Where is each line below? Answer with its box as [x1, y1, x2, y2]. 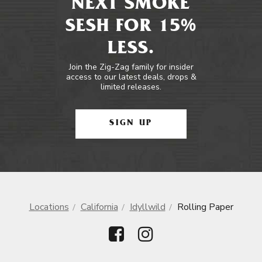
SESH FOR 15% [65, 18, 197, 37]
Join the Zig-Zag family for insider [68, 61, 194, 73]
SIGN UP [109, 119, 153, 128]
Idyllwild [129, 201, 166, 213]
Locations [29, 201, 69, 213]
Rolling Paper [177, 201, 233, 213]
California [80, 201, 118, 213]
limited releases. [101, 81, 161, 92]
